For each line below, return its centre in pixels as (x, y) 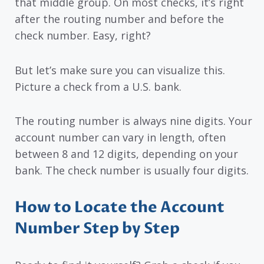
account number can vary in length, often (120, 138)
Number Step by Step (97, 228)
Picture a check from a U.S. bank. (98, 86)
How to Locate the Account (120, 207)
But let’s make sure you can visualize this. (120, 70)
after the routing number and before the (119, 19)
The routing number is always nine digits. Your (133, 121)
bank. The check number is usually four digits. (132, 171)
